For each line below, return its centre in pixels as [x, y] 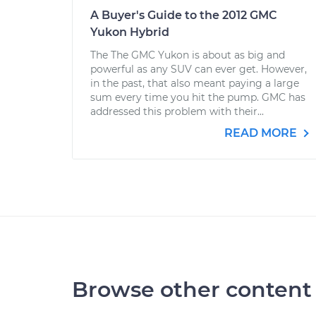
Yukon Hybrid [130, 32]
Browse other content [192, 290]
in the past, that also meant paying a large [195, 83]
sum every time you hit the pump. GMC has [198, 97]
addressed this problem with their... [177, 111]
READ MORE [262, 133]
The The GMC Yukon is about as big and [188, 55]
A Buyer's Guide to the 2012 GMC [184, 15]
